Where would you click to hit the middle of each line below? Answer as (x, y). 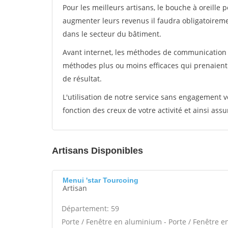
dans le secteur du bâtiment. (112, 34)
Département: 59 (90, 208)
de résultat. (82, 79)
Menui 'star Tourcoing (101, 180)
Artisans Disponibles (97, 151)
